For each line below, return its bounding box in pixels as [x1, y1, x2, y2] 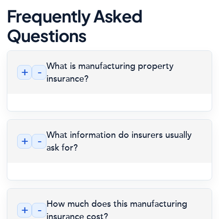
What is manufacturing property [46, 61, 174, 71]
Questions [7, 25, 87, 46]
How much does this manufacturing [46, 198, 187, 209]
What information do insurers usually [46, 130, 192, 140]
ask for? [46, 142, 78, 153]
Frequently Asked [7, 5, 143, 26]
